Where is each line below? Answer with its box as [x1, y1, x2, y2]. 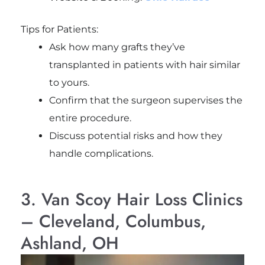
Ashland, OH [20, 231, 119, 256]
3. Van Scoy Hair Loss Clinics [20, 187, 243, 212]
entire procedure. [49, 112, 131, 124]
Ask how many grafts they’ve [49, 41, 185, 53]
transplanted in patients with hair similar [49, 59, 240, 71]
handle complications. [49, 148, 153, 160]
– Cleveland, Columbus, [20, 209, 206, 234]
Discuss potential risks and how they [49, 130, 222, 142]
